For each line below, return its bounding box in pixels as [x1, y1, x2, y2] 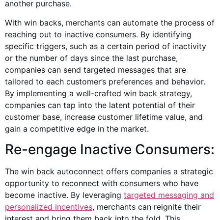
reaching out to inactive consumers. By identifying [5, 29, 192, 39]
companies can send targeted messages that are [5, 64, 186, 75]
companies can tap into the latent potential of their [5, 100, 195, 110]
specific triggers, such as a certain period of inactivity [5, 41, 206, 51]
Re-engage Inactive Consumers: [5, 141, 215, 158]
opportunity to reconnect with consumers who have [5, 178, 198, 189]
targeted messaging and [124, 190, 214, 200]
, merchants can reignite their [92, 202, 201, 212]
